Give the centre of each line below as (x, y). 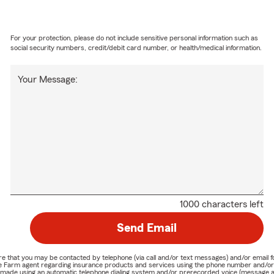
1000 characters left (221, 204)
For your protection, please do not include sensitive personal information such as (135, 38)
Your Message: (48, 79)
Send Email (146, 228)
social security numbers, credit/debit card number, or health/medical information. (136, 47)
